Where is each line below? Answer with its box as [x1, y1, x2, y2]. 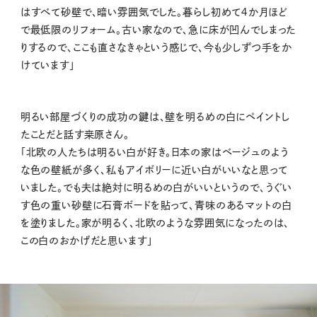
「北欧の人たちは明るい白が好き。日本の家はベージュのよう [20, 146, 289, 157]
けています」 [20, 59, 75, 70]
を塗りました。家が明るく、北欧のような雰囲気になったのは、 [20, 217, 290, 228]
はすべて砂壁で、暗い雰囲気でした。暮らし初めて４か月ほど [20, 6, 287, 17]
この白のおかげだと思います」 [20, 235, 153, 246]
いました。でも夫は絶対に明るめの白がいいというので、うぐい [20, 182, 293, 192]
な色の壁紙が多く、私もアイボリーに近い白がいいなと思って [20, 164, 288, 175]
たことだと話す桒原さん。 [20, 129, 129, 139]
